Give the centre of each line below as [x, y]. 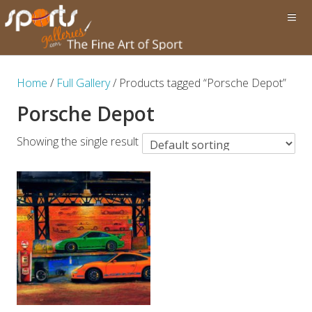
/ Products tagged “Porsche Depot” [198, 83]
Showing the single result [78, 142]
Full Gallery [83, 83]
